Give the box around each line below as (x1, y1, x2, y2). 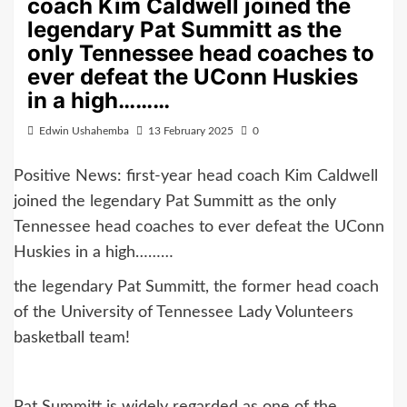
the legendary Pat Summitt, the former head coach (14, 279, 379, 295)
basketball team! (14, 330, 130, 346)
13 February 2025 (148, 125, 233, 136)
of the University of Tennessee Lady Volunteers (14, 304, 353, 321)
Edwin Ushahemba (39, 125, 129, 136)
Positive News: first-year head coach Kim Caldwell (14, 168, 378, 184)
